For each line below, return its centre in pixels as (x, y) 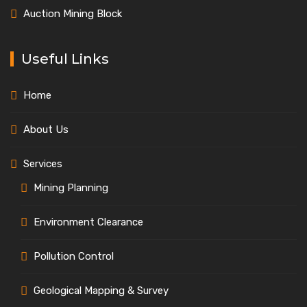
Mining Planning (71, 188)
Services (43, 164)
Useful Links (65, 59)
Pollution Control (74, 256)
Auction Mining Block (73, 14)
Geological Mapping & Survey (101, 291)
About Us (46, 130)
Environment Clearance (88, 222)
